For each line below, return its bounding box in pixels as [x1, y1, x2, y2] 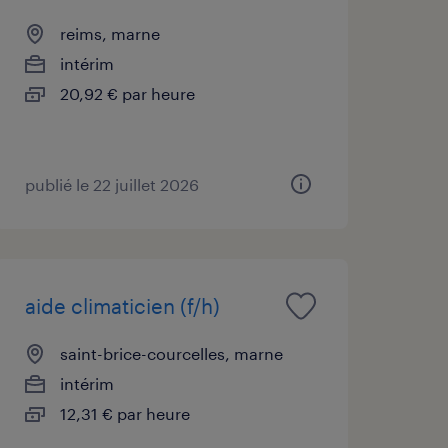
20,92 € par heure [59, 83, 195, 103]
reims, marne [59, 23, 160, 43]
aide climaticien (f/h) [24, 293, 220, 318]
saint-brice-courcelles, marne [59, 343, 283, 363]
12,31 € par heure [59, 403, 190, 423]
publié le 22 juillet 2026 [24, 174, 199, 194]
